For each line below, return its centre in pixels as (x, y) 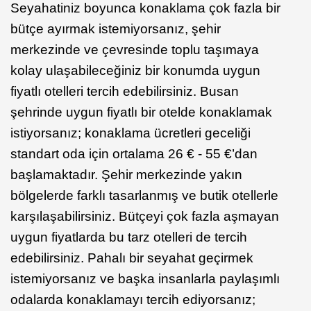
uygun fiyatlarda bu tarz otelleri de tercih (129, 237)
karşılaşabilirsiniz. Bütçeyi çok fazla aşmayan (145, 216)
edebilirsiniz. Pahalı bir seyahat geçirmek (132, 258)
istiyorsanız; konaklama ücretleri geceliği (131, 133)
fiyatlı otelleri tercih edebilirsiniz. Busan (125, 91)
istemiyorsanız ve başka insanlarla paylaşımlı (145, 278)
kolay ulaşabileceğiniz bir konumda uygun (135, 70)
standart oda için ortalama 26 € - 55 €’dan (134, 153)
